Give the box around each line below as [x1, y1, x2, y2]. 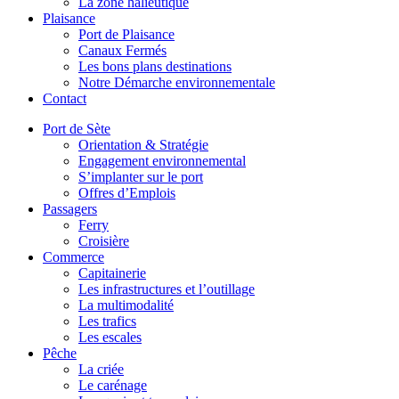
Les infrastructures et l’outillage [78, 281, 255, 297]
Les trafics [78, 313, 136, 330]
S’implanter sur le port [78, 169, 203, 185]
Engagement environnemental [78, 153, 246, 169]
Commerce [43, 249, 104, 265]
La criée [78, 362, 124, 378]
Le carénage [78, 378, 147, 394]
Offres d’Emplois [78, 185, 175, 201]
